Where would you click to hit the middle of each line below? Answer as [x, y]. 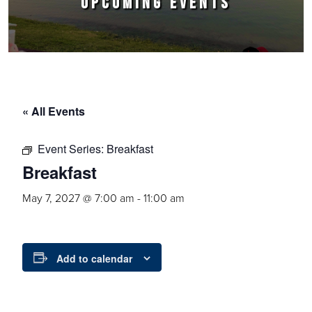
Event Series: [72, 149]
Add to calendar [94, 259]
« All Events [54, 111]
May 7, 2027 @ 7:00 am [78, 198]
